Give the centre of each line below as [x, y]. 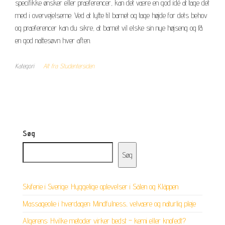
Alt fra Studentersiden [69, 66]
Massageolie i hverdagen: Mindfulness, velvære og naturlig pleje [109, 203]
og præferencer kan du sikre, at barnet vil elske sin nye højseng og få [109, 28]
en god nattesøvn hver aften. [53, 40]
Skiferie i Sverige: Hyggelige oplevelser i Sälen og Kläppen [100, 186]
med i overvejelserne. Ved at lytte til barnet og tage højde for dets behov [111, 15]
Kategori [25, 66]
